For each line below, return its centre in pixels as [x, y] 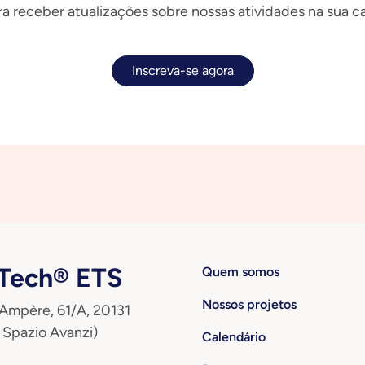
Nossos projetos [249, 304]
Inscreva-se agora [182, 70]
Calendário [234, 337]
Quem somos [241, 272]
